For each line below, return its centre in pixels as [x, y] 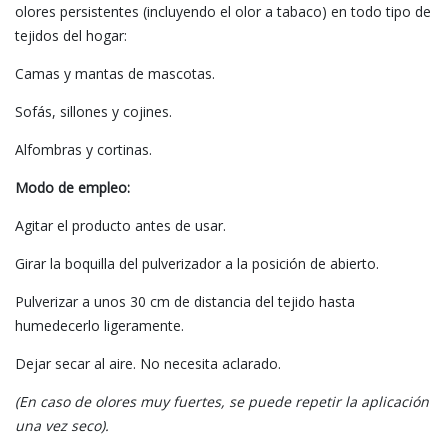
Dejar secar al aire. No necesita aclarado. [148, 363]
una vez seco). [62, 425]
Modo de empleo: [72, 187]
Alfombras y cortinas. [83, 149]
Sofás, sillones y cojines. [93, 111]
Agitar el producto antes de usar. [120, 225]
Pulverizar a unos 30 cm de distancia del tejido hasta [185, 301]
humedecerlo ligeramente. [99, 325]
